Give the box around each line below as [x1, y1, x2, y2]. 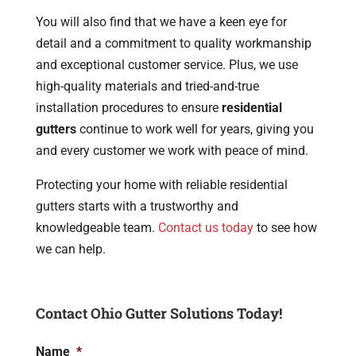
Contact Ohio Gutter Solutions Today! [35, 303, 282, 323]
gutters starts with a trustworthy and [35, 198, 238, 214]
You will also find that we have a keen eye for [35, 14, 287, 29]
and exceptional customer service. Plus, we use [35, 56, 298, 72]
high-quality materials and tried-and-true [35, 78, 259, 94]
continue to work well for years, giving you [75, 121, 314, 137]
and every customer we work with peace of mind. [35, 142, 308, 158]
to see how [253, 219, 317, 235]
